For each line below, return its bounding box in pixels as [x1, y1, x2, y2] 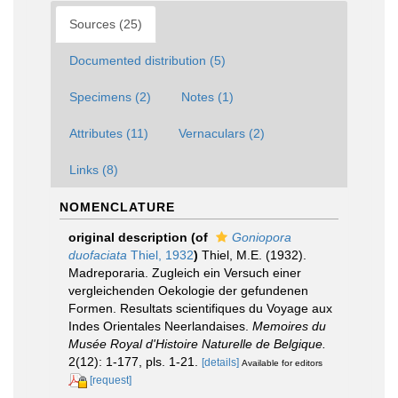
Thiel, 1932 [127, 248, 194, 262]
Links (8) [69, 163, 118, 177]
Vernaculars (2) [179, 126, 265, 140]
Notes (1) [181, 90, 234, 104]
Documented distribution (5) [69, 53, 226, 68]
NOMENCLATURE [60, 200, 175, 214]
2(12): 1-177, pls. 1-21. [68, 354, 198, 369]
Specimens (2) [69, 90, 151, 104]
